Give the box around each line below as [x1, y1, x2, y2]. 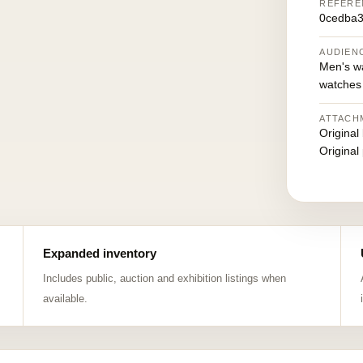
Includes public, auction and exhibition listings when [42, 272, 286, 284]
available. [42, 293, 88, 305]
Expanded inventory [42, 246, 156, 260]
